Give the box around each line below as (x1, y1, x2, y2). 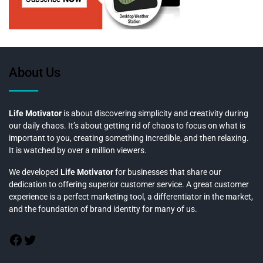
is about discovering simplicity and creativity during (63, 108, 248, 118)
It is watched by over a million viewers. (9, 145, 147, 155)
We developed (9, 167, 60, 177)
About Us (9, 65, 60, 80)
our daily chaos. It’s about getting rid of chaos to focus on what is (9, 120, 245, 130)
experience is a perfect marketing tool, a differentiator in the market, (9, 191, 253, 201)
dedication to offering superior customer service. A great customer (9, 179, 249, 189)
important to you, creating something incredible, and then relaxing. (9, 133, 249, 143)
